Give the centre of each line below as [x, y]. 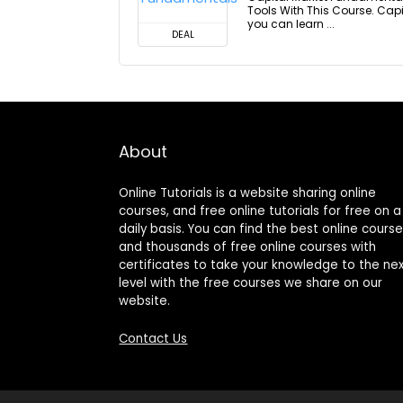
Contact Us [153, 339]
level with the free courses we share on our [251, 283]
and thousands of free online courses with [248, 247]
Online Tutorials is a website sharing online [248, 193]
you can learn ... [291, 24]
